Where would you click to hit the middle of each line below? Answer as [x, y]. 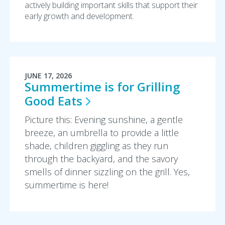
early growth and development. [79, 16]
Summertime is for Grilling [102, 87]
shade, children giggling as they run [96, 146]
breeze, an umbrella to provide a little [101, 133]
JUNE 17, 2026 [48, 76]
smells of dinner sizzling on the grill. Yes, [107, 172]
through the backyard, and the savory [101, 159]
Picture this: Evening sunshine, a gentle [103, 120]
